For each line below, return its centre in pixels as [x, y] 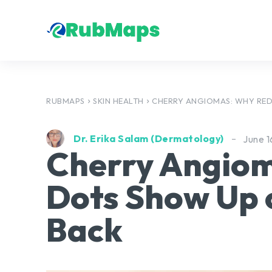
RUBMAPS [66, 101]
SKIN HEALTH [118, 101]
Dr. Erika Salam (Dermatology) [149, 139]
